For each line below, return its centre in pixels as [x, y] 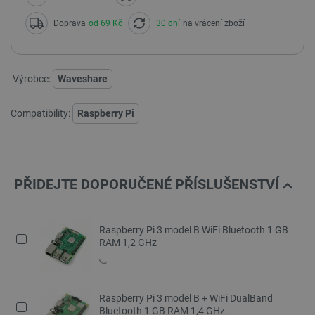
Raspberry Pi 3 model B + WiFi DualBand [186, 298]
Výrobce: [32, 78]
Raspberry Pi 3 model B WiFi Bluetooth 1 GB [194, 230]
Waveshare [83, 78]
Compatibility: [40, 113]
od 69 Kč [105, 23]
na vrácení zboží [214, 23]
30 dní [168, 23]
